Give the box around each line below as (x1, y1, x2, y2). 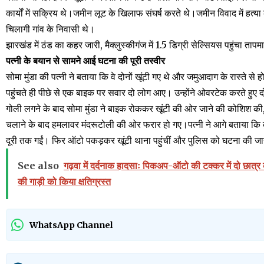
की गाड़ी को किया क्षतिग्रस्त (18, 176, 111, 188)
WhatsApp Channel (29, 219, 113, 230)
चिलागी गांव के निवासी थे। (6, 23, 95, 35)
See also (18, 160, 59, 172)
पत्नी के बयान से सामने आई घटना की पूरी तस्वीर (6, 55, 165, 67)
